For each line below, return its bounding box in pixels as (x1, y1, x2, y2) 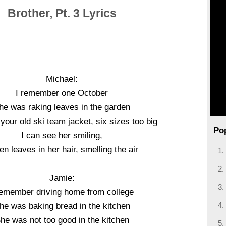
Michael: (46, 74, 78, 83)
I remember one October (16, 88, 108, 97)
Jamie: (49, 173, 75, 182)
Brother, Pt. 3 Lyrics (7, 7, 117, 20)
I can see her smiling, (21, 131, 103, 140)
